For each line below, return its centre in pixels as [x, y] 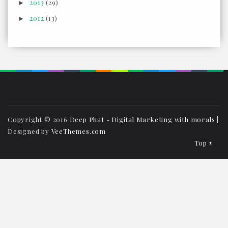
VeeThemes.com [79, 131]
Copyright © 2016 [39, 119]
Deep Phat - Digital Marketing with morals [142, 119]
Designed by [30, 131]
